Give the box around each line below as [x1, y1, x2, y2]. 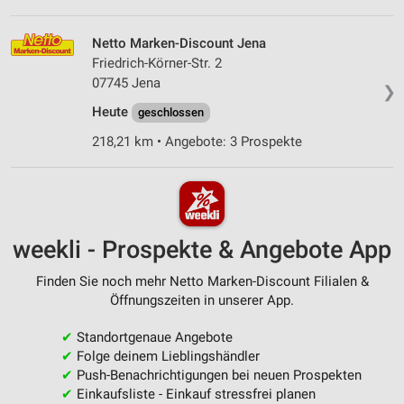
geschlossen [138, 105, 204, 119]
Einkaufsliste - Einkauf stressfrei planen [72, 386, 316, 402]
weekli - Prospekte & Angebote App [13, 235, 391, 264]
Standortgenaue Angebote [72, 329, 233, 345]
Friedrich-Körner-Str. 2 [92, 54, 222, 71]
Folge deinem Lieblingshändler [72, 348, 260, 364]
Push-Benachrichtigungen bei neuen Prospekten [72, 367, 362, 383]
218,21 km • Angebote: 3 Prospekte [92, 133, 302, 150]
